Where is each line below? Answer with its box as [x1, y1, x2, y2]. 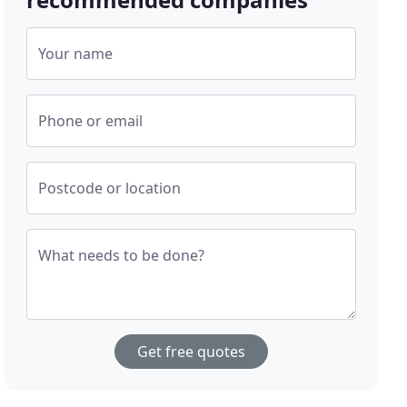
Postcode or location [38, 178, 182, 199]
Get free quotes [137, 342, 246, 362]
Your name [38, 44, 114, 65]
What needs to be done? [38, 245, 205, 266]
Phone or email [38, 111, 144, 132]
